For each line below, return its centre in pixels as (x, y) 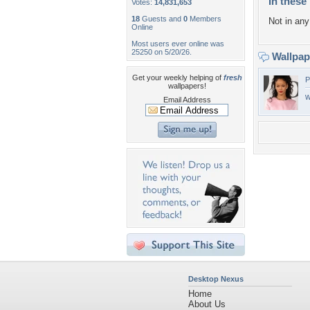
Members (204, 19)
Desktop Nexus (216, 279)
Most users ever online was (178, 44)
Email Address (187, 100)
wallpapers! (187, 86)
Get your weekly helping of (177, 77)
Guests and (162, 19)
